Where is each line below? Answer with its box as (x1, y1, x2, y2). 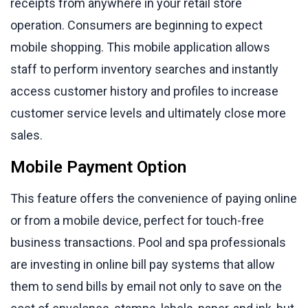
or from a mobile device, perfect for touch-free (10, 212, 264, 228)
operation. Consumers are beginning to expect (10, 17, 263, 32)
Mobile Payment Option (10, 157, 186, 177)
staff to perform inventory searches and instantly (10, 61, 278, 76)
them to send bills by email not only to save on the (10, 278, 282, 294)
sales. (10, 127, 43, 142)
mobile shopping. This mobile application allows (10, 39, 270, 54)
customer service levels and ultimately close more (10, 105, 286, 120)
